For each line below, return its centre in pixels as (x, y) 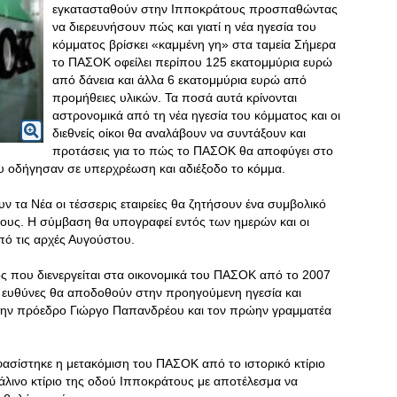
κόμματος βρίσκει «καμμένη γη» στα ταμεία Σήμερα (194, 44)
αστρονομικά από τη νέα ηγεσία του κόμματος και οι (196, 115)
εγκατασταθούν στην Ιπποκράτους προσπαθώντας (195, 9)
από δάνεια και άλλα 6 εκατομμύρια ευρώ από (179, 80)
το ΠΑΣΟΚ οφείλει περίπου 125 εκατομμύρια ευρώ (192, 62)
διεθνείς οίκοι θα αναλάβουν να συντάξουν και (179, 133)
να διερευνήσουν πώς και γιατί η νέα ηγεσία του (184, 27)
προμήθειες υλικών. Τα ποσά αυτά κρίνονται (175, 97)
